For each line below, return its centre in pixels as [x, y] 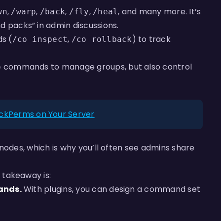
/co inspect [40, 39]
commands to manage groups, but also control [97, 67]
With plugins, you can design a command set [111, 189]
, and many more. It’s [160, 12]
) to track [151, 39]
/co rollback [102, 39]
